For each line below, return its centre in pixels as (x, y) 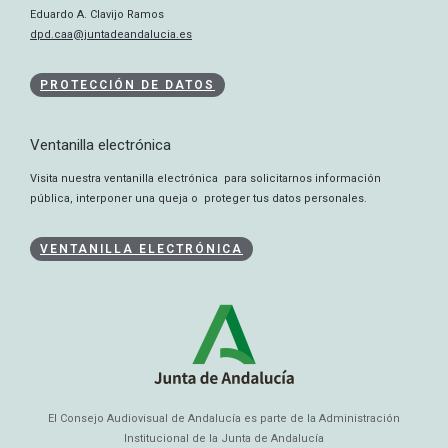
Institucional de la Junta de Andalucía (224, 438)
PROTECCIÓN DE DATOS (127, 84)
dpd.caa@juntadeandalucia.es (111, 35)
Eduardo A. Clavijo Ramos (97, 15)
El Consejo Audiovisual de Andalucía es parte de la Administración (224, 418)
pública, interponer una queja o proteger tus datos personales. (200, 198)
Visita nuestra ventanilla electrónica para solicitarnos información (207, 178)
